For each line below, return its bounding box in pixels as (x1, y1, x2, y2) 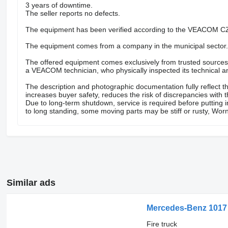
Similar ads (6, 177, 55, 188)
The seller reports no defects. (25, 9, 120, 17)
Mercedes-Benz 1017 (146, 203, 227, 212)
